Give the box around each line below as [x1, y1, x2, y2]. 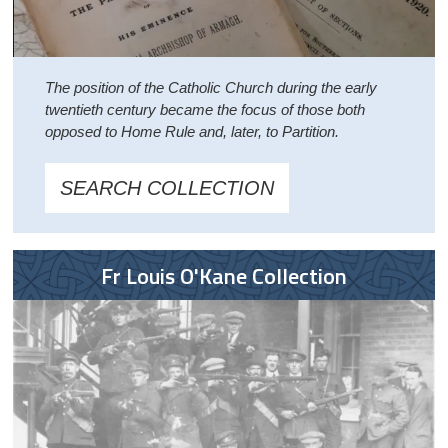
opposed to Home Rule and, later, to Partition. [44, 122, 339, 140]
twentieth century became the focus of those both [44, 100, 365, 118]
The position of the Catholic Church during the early [44, 78, 377, 96]
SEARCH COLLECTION [59, 176, 274, 199]
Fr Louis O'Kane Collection [100, 258, 347, 293]
